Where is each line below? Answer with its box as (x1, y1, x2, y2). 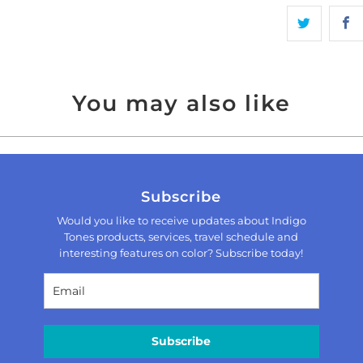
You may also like (72, 89, 291, 117)
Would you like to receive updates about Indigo (56, 214, 306, 228)
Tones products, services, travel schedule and (64, 230, 299, 244)
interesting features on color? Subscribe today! (59, 246, 304, 260)
